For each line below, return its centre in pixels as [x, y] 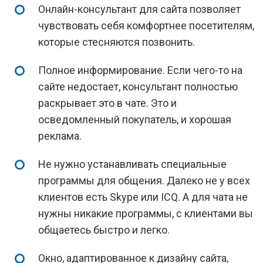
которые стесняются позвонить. [117, 42]
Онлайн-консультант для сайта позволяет [139, 9]
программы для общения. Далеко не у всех [144, 181]
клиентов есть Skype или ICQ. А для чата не [143, 197]
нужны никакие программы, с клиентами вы [146, 213]
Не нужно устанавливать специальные [132, 164]
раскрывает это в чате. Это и [107, 103]
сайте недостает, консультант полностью [138, 87]
